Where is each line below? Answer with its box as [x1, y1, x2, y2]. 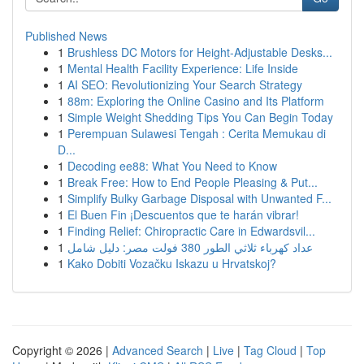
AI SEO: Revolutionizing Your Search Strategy [67, 76, 302, 93]
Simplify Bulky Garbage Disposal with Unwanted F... [67, 190, 331, 206]
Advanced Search [112, 342, 203, 358]
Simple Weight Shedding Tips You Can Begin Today [67, 109, 333, 125]
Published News [25, 28, 107, 44]
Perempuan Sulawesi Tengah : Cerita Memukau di [67, 125, 326, 141]
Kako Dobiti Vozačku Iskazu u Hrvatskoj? [67, 255, 276, 271]
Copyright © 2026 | [12, 342, 112, 358]
